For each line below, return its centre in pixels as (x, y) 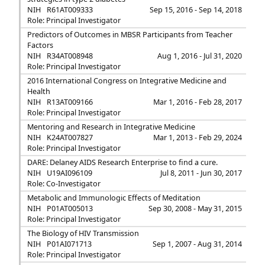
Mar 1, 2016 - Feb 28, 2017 (198, 102)
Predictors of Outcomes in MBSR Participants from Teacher (130, 35)
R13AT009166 (70, 102)
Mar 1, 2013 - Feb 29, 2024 (198, 138)
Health (38, 91)
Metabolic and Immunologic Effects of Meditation (114, 198)
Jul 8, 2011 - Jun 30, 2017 (201, 173)
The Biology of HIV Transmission (83, 233)
